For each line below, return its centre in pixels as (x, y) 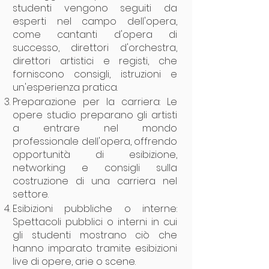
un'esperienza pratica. (65, 87)
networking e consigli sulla (95, 168)
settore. (31, 194)
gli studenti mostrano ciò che (95, 235)
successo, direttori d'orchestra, (95, 48)
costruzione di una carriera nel (95, 181)
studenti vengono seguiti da (95, 8)
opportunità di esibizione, (95, 155)
